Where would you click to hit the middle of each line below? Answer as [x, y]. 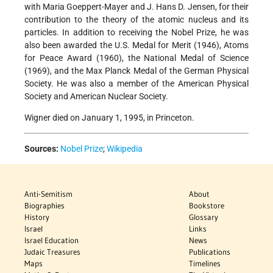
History [37, 217]
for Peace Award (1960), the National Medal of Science [136, 58]
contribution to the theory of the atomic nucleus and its [136, 20]
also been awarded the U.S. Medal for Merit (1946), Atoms [136, 45]
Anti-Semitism [48, 194]
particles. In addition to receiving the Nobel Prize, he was [136, 33]
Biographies [44, 206]
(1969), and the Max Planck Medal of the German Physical [136, 71]
